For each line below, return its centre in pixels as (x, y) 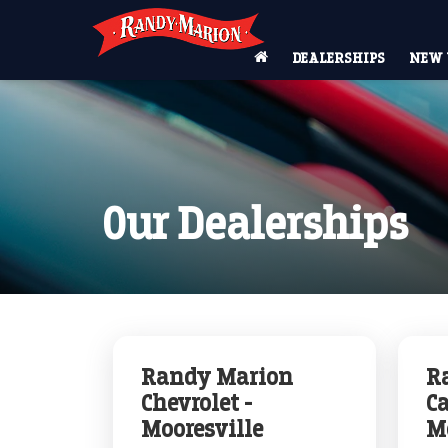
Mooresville (202, 429)
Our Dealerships (255, 224)
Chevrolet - (197, 403)
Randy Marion (217, 377)
